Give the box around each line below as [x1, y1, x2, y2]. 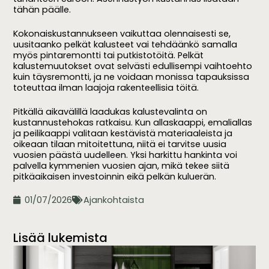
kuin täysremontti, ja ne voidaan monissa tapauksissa [13, 70, 250, 83]
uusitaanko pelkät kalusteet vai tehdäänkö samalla [13, 38, 238, 50]
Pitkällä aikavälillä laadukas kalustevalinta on [13, 105, 208, 118]
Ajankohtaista [83, 194, 145, 207]
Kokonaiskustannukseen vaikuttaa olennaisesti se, [13, 27, 231, 40]
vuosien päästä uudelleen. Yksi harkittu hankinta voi [13, 148, 238, 161]
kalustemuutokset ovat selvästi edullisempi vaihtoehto [13, 59, 253, 72]
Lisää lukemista [13, 229, 108, 246]
